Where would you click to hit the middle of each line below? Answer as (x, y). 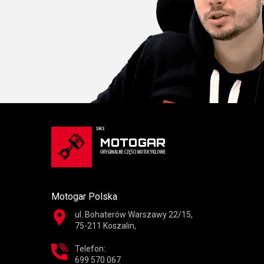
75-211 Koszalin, (105, 226)
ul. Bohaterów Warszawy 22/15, (134, 215)
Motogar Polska (84, 197)
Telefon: (90, 249)
